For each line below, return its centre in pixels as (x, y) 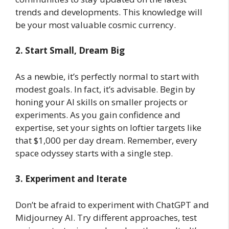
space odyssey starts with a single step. (94, 153)
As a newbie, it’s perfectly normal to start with (107, 76)
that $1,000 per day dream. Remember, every (106, 140)
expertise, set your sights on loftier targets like (108, 127)
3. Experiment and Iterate (71, 179)
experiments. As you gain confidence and (98, 114)
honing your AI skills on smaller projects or (101, 102)
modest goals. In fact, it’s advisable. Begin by (105, 89)
